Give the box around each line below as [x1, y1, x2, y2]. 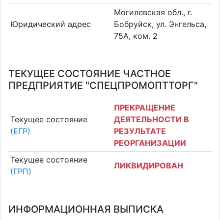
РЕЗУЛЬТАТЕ [114, 126, 166, 136]
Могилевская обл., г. [114, 7, 192, 17]
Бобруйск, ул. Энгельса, [114, 19, 206, 29]
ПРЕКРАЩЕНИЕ [114, 102, 175, 112]
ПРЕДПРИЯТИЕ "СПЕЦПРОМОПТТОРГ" [8, 80, 198, 91]
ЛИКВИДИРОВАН [114, 161, 183, 171]
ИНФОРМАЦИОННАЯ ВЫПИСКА [8, 203, 164, 215]
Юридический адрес [10, 19, 91, 29]
